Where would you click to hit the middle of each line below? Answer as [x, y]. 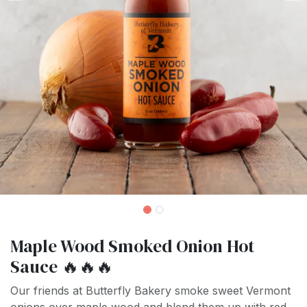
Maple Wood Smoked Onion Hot [132, 246]
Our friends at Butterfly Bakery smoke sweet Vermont [150, 291]
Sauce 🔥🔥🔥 [62, 267]
